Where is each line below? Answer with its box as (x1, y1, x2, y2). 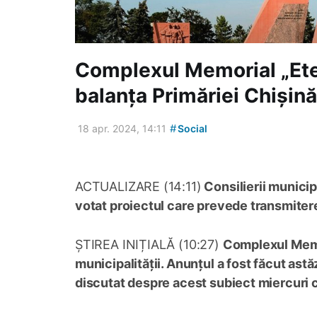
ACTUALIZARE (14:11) (75, 179, 202, 195)
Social (175, 122, 207, 135)
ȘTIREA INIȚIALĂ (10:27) (75, 237, 223, 253)
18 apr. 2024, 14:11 (78, 122, 166, 135)
